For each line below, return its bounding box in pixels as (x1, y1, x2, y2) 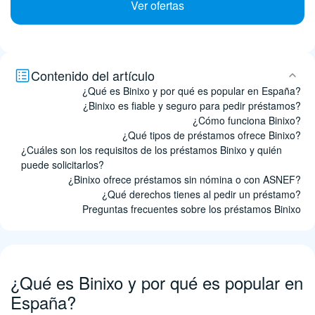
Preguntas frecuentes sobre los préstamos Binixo (82, 202, 301, 216)
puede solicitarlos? (21, 157, 104, 172)
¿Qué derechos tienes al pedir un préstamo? (102, 187, 301, 201)
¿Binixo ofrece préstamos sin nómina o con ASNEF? (68, 172, 301, 186)
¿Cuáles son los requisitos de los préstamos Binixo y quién (21, 143, 282, 157)
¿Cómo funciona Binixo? (193, 113, 301, 127)
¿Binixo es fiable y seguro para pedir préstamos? (83, 98, 301, 112)
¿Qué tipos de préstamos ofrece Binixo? (122, 128, 301, 142)
